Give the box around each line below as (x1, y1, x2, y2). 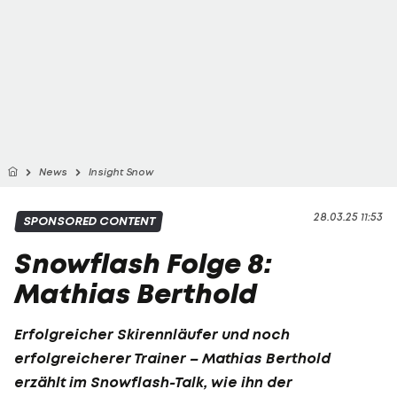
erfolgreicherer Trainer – (14, 348, 202, 367)
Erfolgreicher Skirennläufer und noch (14, 324, 290, 343)
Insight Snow (89, 166, 153, 178)
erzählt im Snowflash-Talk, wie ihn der (14, 372, 292, 391)
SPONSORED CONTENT (22, 214, 155, 229)
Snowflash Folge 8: (14, 245, 272, 282)
